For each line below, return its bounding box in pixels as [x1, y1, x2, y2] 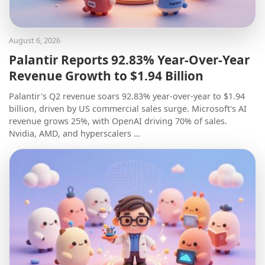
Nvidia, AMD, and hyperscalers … [9, 128, 140, 140]
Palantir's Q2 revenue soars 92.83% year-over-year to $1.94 [9, 91, 245, 102]
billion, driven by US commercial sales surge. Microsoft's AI [9, 103, 247, 115]
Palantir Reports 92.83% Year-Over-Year [9, 51, 250, 69]
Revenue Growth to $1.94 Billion [9, 67, 203, 85]
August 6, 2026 [9, 35, 60, 46]
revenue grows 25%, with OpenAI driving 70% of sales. [9, 115, 227, 127]
